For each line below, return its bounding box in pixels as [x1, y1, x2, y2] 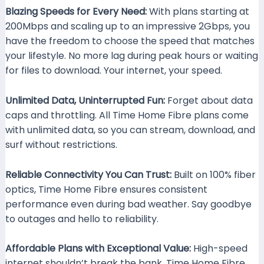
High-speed [190, 242, 247, 256]
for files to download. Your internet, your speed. [5, 64, 222, 78]
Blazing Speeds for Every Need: [5, 5, 147, 19]
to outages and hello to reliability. [5, 212, 159, 226]
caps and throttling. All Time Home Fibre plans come [5, 108, 249, 122]
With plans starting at [146, 5, 249, 19]
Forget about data [164, 93, 253, 107]
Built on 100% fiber [171, 167, 256, 181]
